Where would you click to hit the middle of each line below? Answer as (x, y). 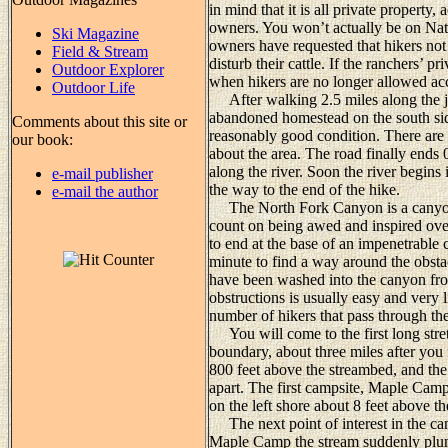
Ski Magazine (95, 33)
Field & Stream (100, 51)
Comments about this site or (99, 121)
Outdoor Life (93, 87)
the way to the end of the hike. (304, 189)
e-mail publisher (102, 173)
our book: (42, 139)
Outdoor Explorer (108, 69)
